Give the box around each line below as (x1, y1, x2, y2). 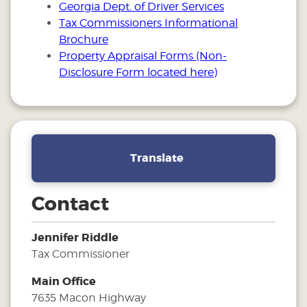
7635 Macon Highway (32, 291, 146, 304)
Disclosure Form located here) (59, 66, 217, 79)
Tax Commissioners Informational (59, 16, 238, 29)
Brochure (59, 33, 108, 46)
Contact (32, 192, 109, 217)
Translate (130, 151, 184, 165)
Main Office (32, 274, 96, 288)
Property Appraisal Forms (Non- (59, 49, 227, 62)
